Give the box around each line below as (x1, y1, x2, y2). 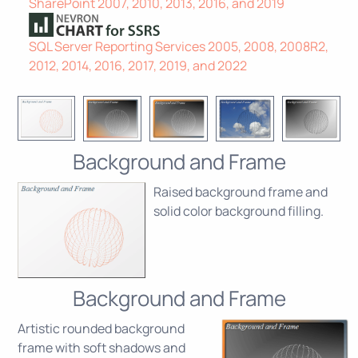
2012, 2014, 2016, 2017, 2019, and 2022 (29, 56, 247, 74)
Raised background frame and (153, 183, 328, 201)
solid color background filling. (153, 202, 324, 220)
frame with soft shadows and (18, 339, 185, 356)
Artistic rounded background (18, 320, 185, 337)
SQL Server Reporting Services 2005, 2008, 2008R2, (29, 37, 328, 55)
